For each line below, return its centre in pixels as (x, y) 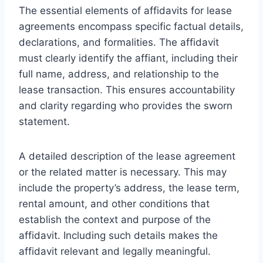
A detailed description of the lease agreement (127, 156)
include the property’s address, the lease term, (129, 188)
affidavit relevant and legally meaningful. (115, 251)
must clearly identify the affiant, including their (128, 58)
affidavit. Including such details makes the (118, 235)
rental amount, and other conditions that (114, 203)
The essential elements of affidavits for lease (125, 10)
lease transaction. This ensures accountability (127, 90)
